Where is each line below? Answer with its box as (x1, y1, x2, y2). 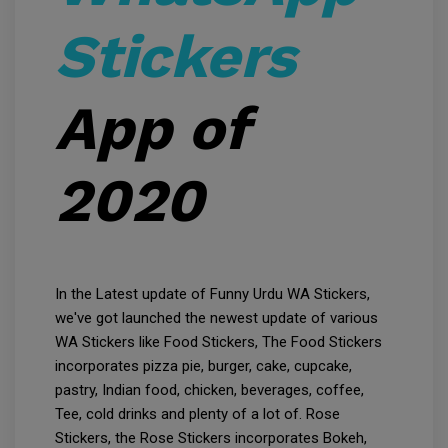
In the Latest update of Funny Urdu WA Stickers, (55, 285, 370, 304)
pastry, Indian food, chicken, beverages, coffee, (55, 381, 364, 400)
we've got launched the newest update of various (55, 309, 378, 328)
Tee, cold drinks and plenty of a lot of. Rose (55, 405, 340, 424)
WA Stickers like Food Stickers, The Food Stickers (55, 333, 382, 352)
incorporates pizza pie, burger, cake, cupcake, (55, 357, 352, 376)
